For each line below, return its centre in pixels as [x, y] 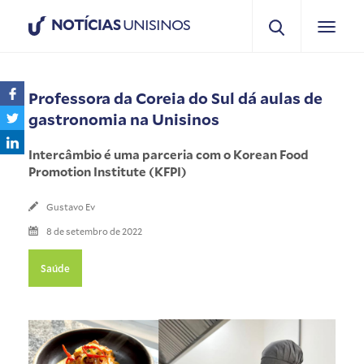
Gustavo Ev [71, 206]
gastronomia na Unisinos [124, 119]
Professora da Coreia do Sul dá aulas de [175, 97]
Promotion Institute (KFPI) [108, 171]
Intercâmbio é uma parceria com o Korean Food [169, 154]
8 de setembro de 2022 [94, 231]
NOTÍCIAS [86, 24]
